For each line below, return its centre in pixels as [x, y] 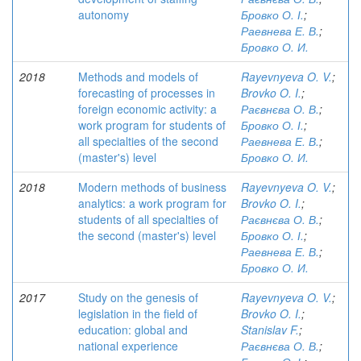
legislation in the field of [138, 313]
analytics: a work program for [152, 203]
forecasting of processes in [147, 93]
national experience [128, 346]
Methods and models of [138, 77]
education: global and [133, 330]
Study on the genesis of [138, 297]
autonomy [104, 15]
